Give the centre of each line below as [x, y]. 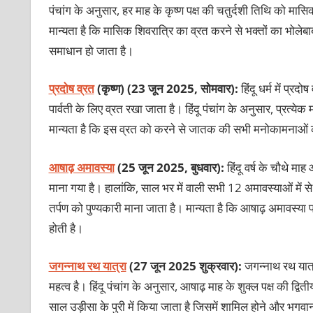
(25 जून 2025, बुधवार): [170, 167]
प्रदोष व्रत [71, 89]
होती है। [66, 228]
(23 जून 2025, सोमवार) [181, 89]
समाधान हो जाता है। [91, 50]
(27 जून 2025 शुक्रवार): [185, 266]
